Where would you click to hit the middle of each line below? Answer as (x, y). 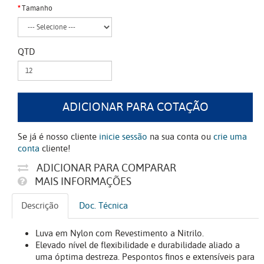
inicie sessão (123, 137)
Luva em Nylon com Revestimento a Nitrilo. (120, 234)
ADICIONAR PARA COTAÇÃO (135, 107)
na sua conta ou (180, 137)
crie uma (230, 137)
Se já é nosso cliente (58, 137)
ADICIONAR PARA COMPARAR (105, 168)
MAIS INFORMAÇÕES (82, 182)
